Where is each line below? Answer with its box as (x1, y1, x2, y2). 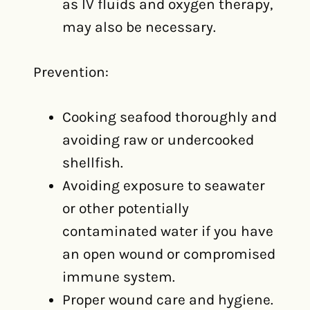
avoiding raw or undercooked (62, 131, 254, 148)
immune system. (62, 268, 175, 285)
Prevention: (33, 64, 109, 80)
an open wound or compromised (62, 246, 275, 262)
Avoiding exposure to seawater (62, 177, 265, 194)
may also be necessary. (62, 19, 216, 35)
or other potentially (62, 200, 189, 217)
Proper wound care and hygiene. (62, 291, 273, 308)
